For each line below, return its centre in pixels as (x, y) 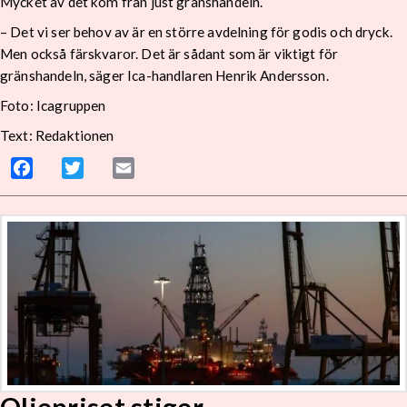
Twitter (107, 168)
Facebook (65, 168)
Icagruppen (71, 106)
